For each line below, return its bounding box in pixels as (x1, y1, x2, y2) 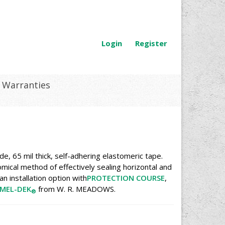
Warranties (2, 79, 51, 91)
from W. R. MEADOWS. (36, 184, 116, 194)
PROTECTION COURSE (86, 173, 165, 183)
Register (135, 38, 167, 48)
